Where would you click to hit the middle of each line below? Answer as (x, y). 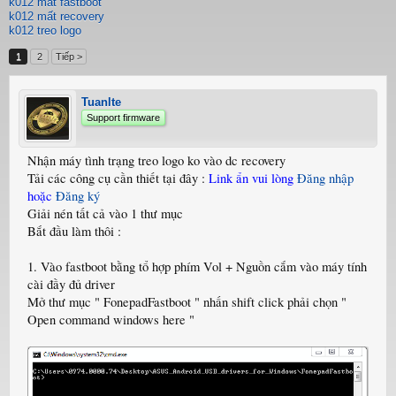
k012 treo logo (45, 30)
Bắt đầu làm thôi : (74, 231)
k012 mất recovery (57, 16)
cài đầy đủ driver (71, 284)
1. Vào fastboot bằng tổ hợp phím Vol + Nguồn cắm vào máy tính (197, 267)
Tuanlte (101, 102)
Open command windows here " (111, 320)
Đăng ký (78, 196)
